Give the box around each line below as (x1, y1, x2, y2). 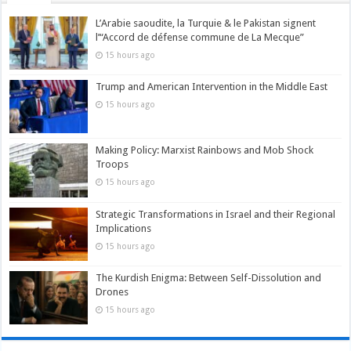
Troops (96, 158, 129, 171)
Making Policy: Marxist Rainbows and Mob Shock (96, 144, 314, 157)
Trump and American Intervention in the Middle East (96, 81, 328, 93)
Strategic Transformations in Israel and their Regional (96, 208, 336, 220)
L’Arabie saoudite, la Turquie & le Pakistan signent (96, 17, 317, 30)
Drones (96, 285, 129, 298)
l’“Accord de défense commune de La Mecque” (96, 31, 305, 44)
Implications (96, 222, 152, 234)
